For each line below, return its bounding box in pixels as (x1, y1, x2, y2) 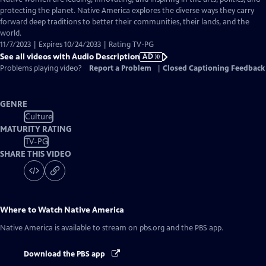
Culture (24, 111, 53, 122)
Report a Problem (89, 64, 151, 73)
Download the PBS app (24, 249, 107, 259)
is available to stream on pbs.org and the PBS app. (53, 223, 223, 233)
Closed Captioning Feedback (163, 64, 265, 73)
